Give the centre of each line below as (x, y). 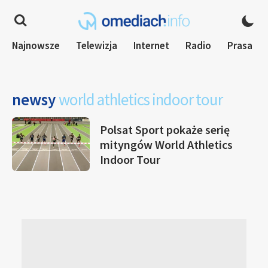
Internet (151, 45)
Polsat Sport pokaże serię (165, 129)
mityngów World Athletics (166, 144)
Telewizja (97, 45)
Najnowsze (36, 45)
